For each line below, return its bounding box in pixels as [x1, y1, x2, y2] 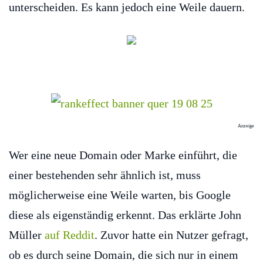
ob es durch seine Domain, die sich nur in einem [9, 248, 238, 262]
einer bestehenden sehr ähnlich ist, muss [9, 168, 201, 182]
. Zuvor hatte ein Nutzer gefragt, [95, 228, 248, 242]
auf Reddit [45, 228, 95, 242]
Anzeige [237, 123, 254, 129]
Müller [9, 228, 45, 242]
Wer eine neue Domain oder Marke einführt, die [9, 149, 237, 162]
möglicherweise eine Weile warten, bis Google [9, 188, 231, 202]
